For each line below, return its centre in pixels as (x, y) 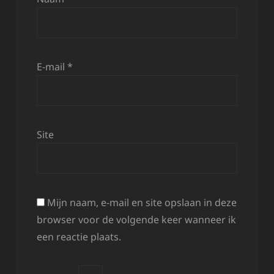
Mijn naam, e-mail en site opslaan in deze (142, 202)
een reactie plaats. (79, 236)
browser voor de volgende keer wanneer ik (136, 219)
